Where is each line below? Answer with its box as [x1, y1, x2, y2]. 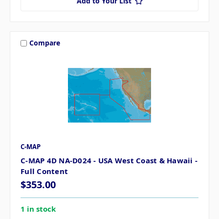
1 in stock [21, 203, 56, 214]
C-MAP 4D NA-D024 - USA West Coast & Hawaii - [21, 155, 197, 165]
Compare [29, 38, 60, 48]
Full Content [21, 166, 68, 176]
